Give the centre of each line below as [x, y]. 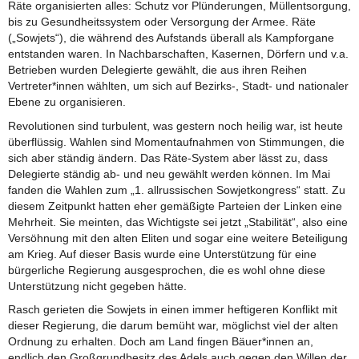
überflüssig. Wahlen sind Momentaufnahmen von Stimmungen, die [176, 141]
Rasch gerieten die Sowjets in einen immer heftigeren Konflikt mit [173, 310]
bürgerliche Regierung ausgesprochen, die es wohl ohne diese [167, 270]
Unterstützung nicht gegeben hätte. [97, 286]
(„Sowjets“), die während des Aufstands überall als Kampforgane [171, 38]
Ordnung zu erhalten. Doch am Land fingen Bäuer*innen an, [161, 342]
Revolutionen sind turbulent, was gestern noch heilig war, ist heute [175, 125]
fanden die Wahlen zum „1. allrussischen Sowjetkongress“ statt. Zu [177, 190]
